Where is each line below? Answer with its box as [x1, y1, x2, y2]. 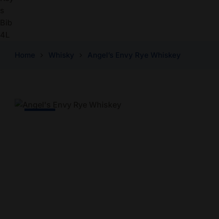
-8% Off [28, 109, 51, 117]
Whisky [48, 50, 74, 60]
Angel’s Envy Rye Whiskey [88, 50, 181, 60]
